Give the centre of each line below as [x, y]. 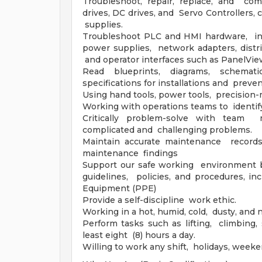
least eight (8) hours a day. [139, 235]
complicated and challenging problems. [167, 130]
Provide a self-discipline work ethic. [159, 200]
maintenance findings [130, 153]
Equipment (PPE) [119, 188]
